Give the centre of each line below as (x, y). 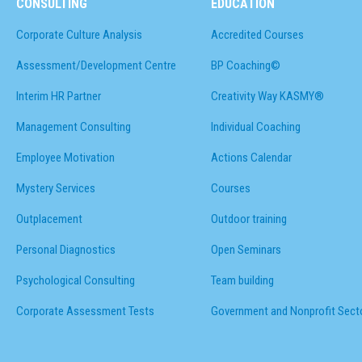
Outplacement (49, 219)
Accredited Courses (258, 34)
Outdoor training (249, 219)
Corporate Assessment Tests (85, 311)
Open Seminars (246, 249)
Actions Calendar (252, 157)
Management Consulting (74, 126)
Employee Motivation (65, 157)
